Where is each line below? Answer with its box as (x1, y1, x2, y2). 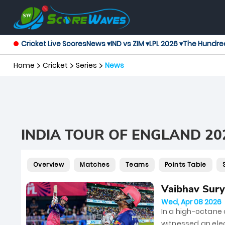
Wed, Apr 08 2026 (161, 197, 221, 207)
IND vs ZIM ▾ (110, 39, 149, 49)
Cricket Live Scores (21, 39, 86, 49)
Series (76, 60, 97, 71)
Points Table (165, 160, 206, 169)
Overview (33, 160, 64, 169)
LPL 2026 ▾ (149, 39, 183, 49)
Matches (80, 160, 110, 169)
